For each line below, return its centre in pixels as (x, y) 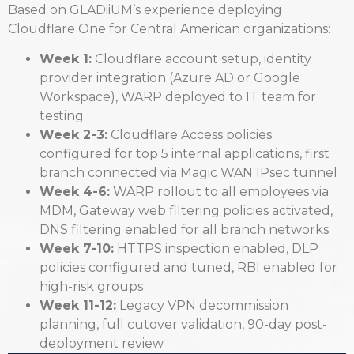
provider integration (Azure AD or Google (170, 78)
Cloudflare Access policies (190, 135)
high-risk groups (91, 287)
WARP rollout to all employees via (219, 192)
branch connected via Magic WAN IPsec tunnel (188, 173)
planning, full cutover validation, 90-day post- (183, 325)
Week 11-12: (78, 306)
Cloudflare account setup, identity (201, 59)
